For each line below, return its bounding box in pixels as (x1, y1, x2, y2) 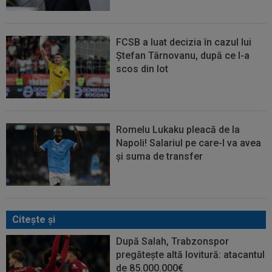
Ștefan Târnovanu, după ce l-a (116, 50, 250, 62)
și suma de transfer (116, 150, 203, 162)
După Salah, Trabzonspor (116, 235, 229, 247)
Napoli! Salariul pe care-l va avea (116, 137, 262, 149)
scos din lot (116, 63, 169, 75)
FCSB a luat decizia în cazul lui (116, 36, 252, 49)
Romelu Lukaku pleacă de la (116, 123, 240, 135)
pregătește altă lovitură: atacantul (116, 248, 265, 260)
